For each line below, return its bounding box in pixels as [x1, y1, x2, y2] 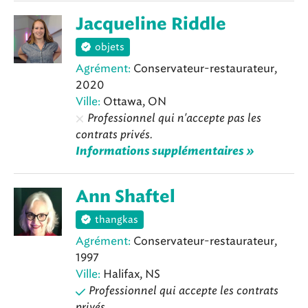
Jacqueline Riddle [76, 16, 226, 33]
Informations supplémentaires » [76, 144, 254, 157]
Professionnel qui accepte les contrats [89, 284, 278, 298]
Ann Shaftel [76, 189, 175, 206]
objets [95, 41, 124, 53]
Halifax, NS [100, 267, 160, 281]
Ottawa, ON [100, 95, 166, 108]
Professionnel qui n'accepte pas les [87, 111, 261, 124]
